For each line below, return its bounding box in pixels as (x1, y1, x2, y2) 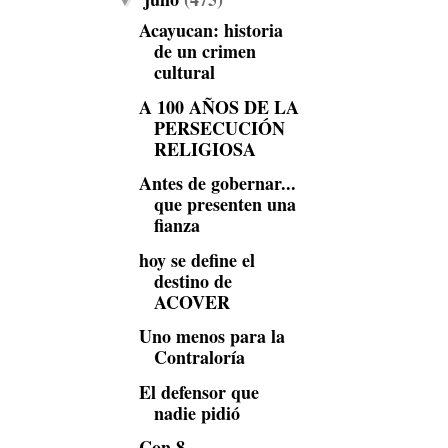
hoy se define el (138, 246, 255, 273)
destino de (153, 267, 232, 294)
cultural (153, 59, 215, 85)
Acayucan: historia (138, 17, 283, 43)
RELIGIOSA (153, 135, 256, 162)
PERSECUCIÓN (153, 114, 285, 141)
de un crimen (153, 38, 256, 64)
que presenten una (153, 191, 296, 217)
